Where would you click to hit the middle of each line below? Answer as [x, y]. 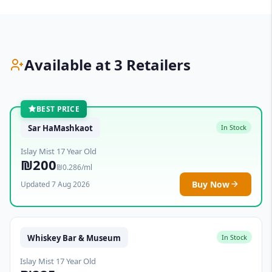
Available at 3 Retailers [107, 65]
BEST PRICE [58, 109]
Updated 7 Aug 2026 [55, 184]
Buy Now [211, 184]
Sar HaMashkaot [60, 128]
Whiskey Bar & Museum [74, 238]
